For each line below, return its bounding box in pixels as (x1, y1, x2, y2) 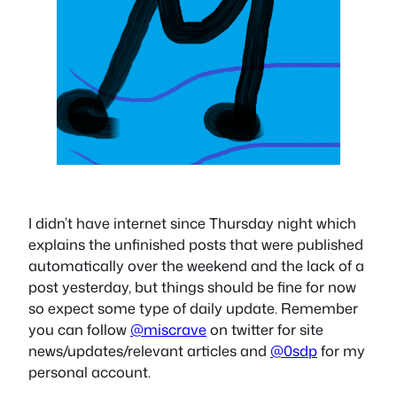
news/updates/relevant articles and (28, 340, 270, 362)
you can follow (28, 319, 130, 340)
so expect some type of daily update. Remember (28, 298, 358, 319)
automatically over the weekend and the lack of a (28, 255, 364, 276)
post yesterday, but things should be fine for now (28, 276, 356, 298)
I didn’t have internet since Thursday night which (28, 213, 356, 234)
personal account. (28, 362, 151, 383)
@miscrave (130, 319, 206, 340)
